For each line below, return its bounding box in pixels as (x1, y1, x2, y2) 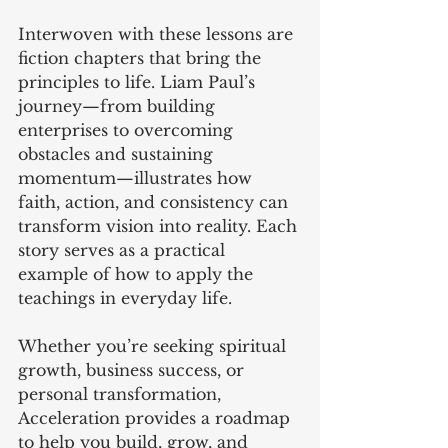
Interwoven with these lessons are (18, 23, 298, 44)
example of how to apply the (18, 263, 258, 284)
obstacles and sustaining (18, 143, 218, 164)
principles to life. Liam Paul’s (18, 71, 260, 92)
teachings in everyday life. (18, 287, 232, 308)
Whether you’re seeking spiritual (18, 335, 291, 356)
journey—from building (18, 95, 220, 116)
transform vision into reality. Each (18, 215, 302, 236)
